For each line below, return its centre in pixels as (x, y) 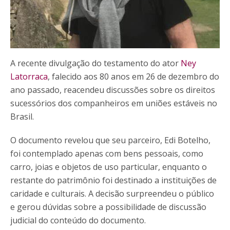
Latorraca (29, 76)
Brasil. (22, 116)
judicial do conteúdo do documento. (78, 220)
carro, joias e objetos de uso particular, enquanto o (109, 167)
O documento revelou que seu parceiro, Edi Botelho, (110, 140)
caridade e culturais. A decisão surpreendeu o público (112, 193)
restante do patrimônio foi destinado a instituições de (113, 180)
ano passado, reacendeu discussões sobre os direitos (113, 90)
